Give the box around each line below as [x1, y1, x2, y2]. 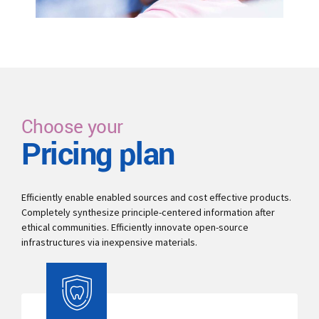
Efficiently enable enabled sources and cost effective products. [21, 191, 291, 204]
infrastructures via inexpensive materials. [21, 236, 197, 249]
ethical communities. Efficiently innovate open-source [21, 221, 249, 234]
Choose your [21, 113, 123, 140]
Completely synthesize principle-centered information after [21, 206, 275, 219]
